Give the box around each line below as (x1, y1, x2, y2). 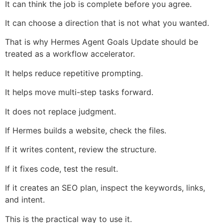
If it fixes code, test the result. (5, 163, 118, 174)
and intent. (5, 195, 45, 205)
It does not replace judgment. (5, 106, 116, 116)
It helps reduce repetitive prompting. (5, 68, 143, 78)
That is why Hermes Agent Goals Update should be (5, 37, 198, 47)
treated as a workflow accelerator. (5, 49, 135, 59)
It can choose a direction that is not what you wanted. (5, 18, 209, 28)
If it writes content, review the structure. (5, 144, 156, 155)
